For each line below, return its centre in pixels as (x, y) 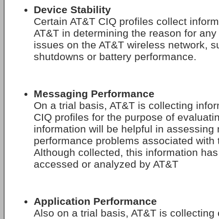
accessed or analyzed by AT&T (106, 164)
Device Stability (72, 10)
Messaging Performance (94, 94)
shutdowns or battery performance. (115, 56)
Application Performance (95, 201)
